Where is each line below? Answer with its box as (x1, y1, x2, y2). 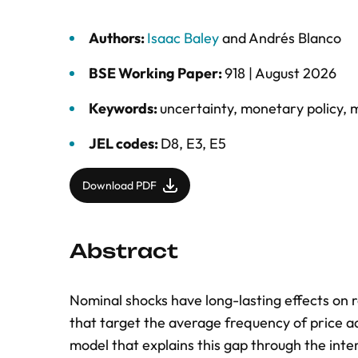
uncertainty (160, 99, 233, 117)
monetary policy (241, 99, 343, 117)
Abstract (70, 239, 178, 263)
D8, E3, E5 (161, 134, 226, 153)
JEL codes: (89, 134, 161, 153)
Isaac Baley (147, 29, 219, 47)
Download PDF (82, 178, 157, 193)
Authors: (89, 29, 147, 47)
